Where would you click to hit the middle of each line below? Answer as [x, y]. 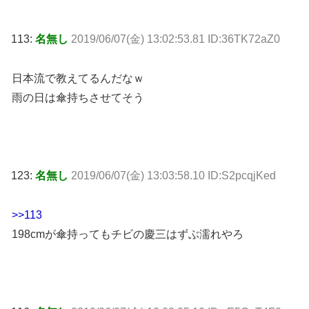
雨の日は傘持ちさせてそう [78, 97]
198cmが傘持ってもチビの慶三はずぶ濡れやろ [128, 234]
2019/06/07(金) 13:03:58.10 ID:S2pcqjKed [173, 176]
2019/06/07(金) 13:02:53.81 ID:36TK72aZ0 [176, 39]
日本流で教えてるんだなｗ [78, 78]
